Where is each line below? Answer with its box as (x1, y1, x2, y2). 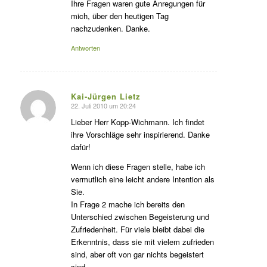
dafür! (70, 141, 91, 153)
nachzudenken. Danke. (70, 23, 150, 35)
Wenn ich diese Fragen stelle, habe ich (70, 160, 205, 172)
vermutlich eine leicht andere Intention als (70, 173, 215, 185)
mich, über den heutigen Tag (70, 10, 169, 22)
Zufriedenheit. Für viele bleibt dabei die (70, 223, 204, 235)
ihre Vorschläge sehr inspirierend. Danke (70, 129, 210, 141)
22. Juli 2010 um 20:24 (70, 101, 136, 111)
